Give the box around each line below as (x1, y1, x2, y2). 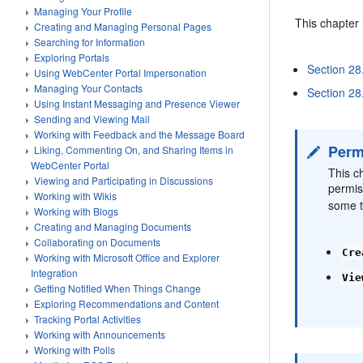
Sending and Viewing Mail (34, 112, 150, 126)
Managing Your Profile (34, 4, 132, 18)
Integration (31, 266, 78, 280)
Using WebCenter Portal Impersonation (34, 66, 207, 79)
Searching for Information (34, 35, 145, 49)
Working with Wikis (34, 189, 117, 203)
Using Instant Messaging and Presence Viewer (34, 96, 240, 110)
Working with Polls (34, 343, 115, 357)
